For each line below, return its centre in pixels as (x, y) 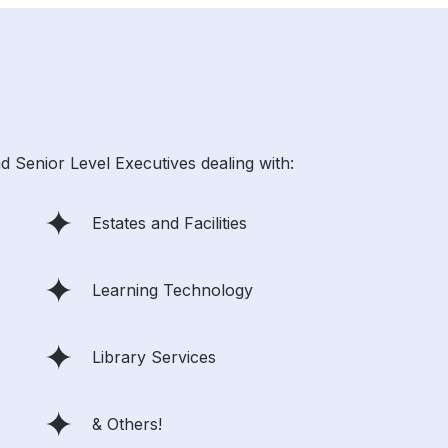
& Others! (127, 423)
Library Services (154, 356)
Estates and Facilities (169, 222)
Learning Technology (172, 289)
